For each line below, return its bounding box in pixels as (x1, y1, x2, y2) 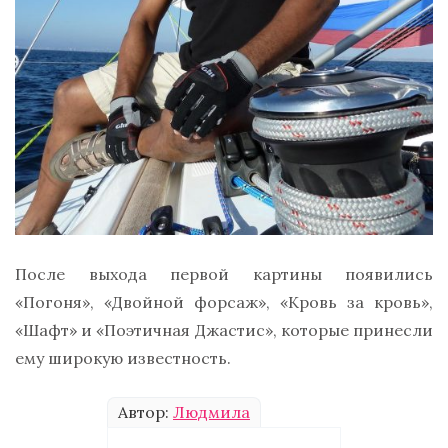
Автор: (118, 401, 173, 422)
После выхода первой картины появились (15, 263, 433, 284)
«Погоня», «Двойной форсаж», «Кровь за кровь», (15, 291, 433, 312)
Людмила (173, 401, 250, 422)
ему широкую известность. (15, 347, 231, 368)
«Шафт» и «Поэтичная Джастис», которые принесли (15, 319, 433, 340)
